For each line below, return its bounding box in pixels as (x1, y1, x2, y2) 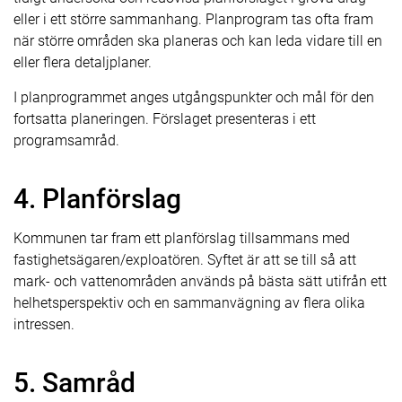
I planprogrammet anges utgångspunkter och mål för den (13, 89, 374, 106)
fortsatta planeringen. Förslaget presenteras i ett (13, 110, 316, 127)
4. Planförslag (13, 183, 181, 214)
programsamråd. (13, 132, 119, 149)
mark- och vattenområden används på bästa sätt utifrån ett (13, 273, 387, 290)
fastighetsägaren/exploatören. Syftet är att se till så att (13, 251, 356, 268)
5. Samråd (13, 367, 135, 398)
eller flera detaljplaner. (13, 54, 152, 71)
